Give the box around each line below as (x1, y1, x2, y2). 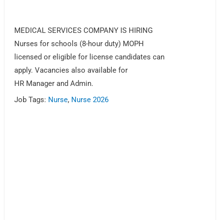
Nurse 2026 (71, 95, 109, 105)
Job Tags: (14, 95, 49, 105)
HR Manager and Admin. (14, 79, 94, 88)
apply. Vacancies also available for (14, 66, 128, 75)
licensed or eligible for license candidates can (14, 53, 165, 62)
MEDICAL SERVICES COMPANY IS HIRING (14, 26, 153, 35)
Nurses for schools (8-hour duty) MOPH (14, 39, 144, 49)
